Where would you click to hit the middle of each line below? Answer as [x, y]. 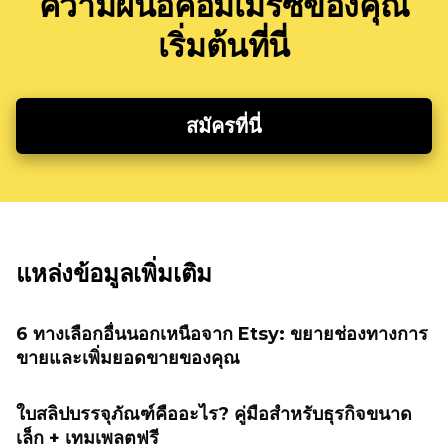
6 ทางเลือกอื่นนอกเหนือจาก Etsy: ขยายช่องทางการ [222, 334]
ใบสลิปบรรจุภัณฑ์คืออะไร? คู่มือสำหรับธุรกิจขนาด [214, 414]
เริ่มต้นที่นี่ [224, 46]
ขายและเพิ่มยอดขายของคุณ [128, 358]
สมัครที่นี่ [224, 126]
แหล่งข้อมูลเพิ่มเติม [114, 274]
